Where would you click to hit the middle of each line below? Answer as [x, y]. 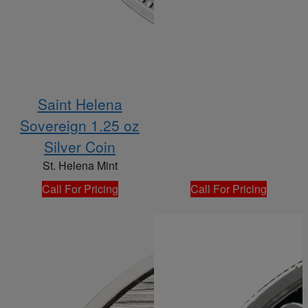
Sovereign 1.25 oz [80, 125]
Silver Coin [80, 147]
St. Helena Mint [80, 166]
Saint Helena [80, 104]
